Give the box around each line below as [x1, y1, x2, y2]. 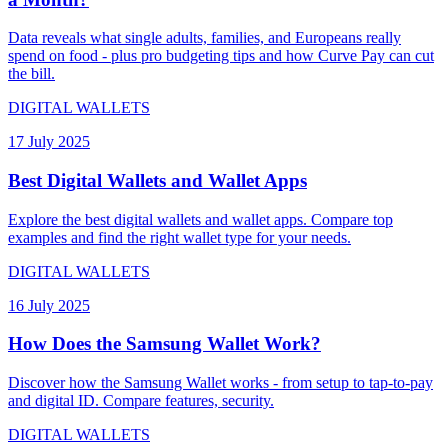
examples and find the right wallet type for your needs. [8, 228, 351, 246]
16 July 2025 [8, 296, 90, 314]
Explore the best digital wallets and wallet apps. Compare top [8, 210, 393, 228]
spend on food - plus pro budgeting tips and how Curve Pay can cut [8, 47, 434, 65]
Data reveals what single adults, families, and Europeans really [8, 29, 401, 47]
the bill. [8, 65, 55, 83]
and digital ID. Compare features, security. [8, 392, 274, 410]
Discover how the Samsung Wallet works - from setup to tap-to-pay [8, 374, 433, 392]
